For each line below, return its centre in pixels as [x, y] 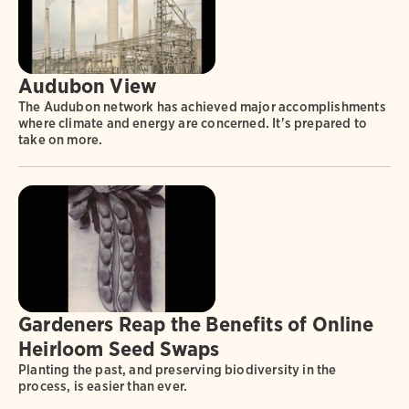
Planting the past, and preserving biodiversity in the [178, 370]
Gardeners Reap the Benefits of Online [196, 325]
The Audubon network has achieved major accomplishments [202, 107]
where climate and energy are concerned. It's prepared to [193, 124]
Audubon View [88, 86]
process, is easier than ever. [103, 387]
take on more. [61, 140]
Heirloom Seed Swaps [119, 349]
